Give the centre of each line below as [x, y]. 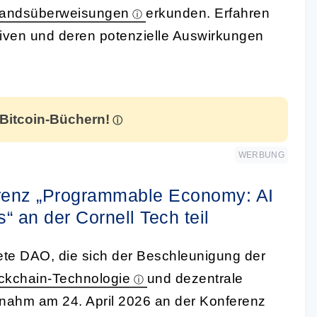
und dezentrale [195, 278]
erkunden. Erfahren [208, 13]
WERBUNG [261, 155]
